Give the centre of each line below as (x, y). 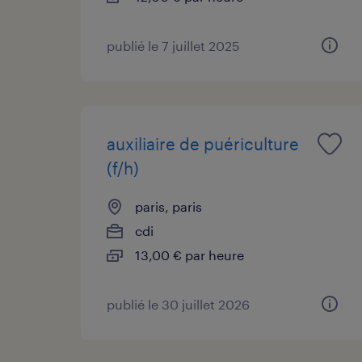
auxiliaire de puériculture (203, 143)
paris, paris (168, 206)
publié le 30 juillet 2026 (178, 304)
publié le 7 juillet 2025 (173, 45)
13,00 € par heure (189, 255)
